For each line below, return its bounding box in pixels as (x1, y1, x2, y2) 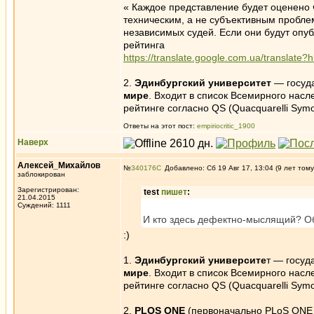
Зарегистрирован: (18, 186, 79, 193)
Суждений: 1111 (18, 201, 71, 209)
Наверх (18, 137, 48, 147)
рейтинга (123, 39, 165, 50)
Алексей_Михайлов (18, 161, 100, 170)
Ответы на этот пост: (123, 122, 197, 130)
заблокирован (18, 170, 65, 178)
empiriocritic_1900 (197, 122, 255, 130)
